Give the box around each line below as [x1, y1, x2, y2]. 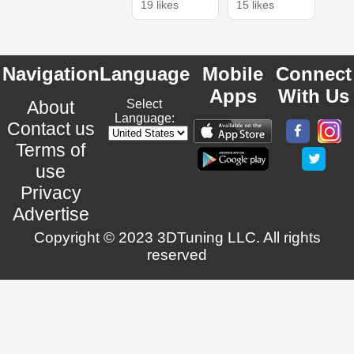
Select [126, 97, 163, 111]
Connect [276, 63, 352, 85]
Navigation [2, 63, 100, 85]
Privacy [20, 183, 81, 204]
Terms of [16, 140, 86, 161]
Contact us [6, 119, 95, 140]
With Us [278, 85, 350, 107]
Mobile [202, 63, 263, 85]
